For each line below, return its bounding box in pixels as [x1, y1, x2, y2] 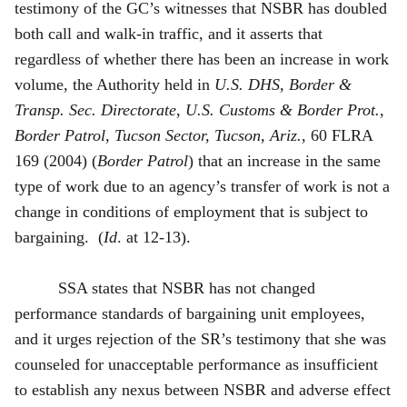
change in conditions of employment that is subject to [15, 202, 368, 221]
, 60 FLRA [302, 125, 372, 144]
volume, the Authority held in [15, 74, 214, 94]
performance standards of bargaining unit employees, [15, 303, 365, 323]
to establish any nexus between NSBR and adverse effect [15, 380, 391, 399]
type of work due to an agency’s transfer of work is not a [15, 176, 390, 195]
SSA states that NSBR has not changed [58, 278, 315, 297]
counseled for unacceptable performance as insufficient [15, 354, 378, 373]
